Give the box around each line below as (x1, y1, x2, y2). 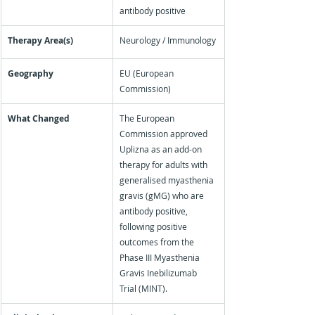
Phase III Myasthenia (120, 252, 202, 263)
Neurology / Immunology (120, 34, 216, 46)
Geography (8, 67, 53, 79)
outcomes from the (120, 236, 196, 247)
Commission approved (120, 128, 210, 139)
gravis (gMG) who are (120, 190, 206, 201)
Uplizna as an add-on (120, 143, 204, 155)
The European (120, 112, 176, 124)
